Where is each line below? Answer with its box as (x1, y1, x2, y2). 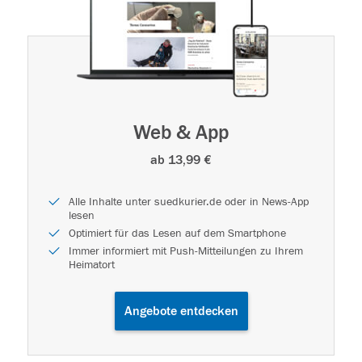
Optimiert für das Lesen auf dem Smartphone (69, 226, 286, 240)
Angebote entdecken (124, 304, 238, 318)
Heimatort (69, 258, 115, 271)
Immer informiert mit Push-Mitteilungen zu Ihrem (69, 244, 303, 258)
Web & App (133, 121, 229, 145)
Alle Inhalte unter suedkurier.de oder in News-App (69, 195, 309, 208)
